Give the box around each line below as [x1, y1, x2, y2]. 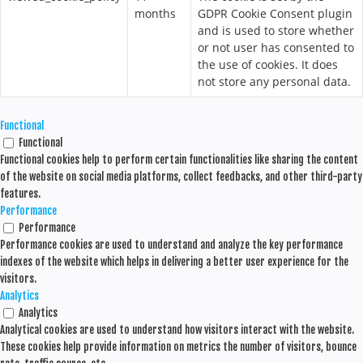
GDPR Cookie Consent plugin [198, 6, 352, 21]
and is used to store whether [198, 23, 354, 38]
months [135, 6, 176, 21]
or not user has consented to [198, 40, 354, 55]
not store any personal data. [198, 74, 351, 89]
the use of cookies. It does [198, 57, 338, 72]
